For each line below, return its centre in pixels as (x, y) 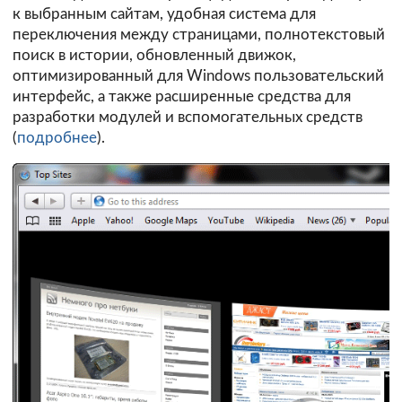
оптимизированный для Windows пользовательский (198, 76)
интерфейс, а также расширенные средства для (182, 97)
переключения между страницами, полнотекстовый (199, 35)
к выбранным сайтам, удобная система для (164, 14)
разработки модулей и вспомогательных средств (188, 118)
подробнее (57, 138)
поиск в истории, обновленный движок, (154, 56)
